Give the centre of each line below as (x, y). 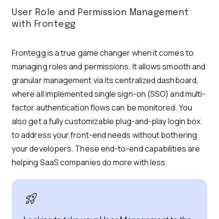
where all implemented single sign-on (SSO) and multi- (109, 94)
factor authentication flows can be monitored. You (102, 108)
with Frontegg (44, 24)
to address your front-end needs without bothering (104, 135)
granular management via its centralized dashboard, (105, 80)
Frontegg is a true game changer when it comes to (103, 53)
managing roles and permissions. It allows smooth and (109, 66)
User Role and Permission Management (100, 13)
